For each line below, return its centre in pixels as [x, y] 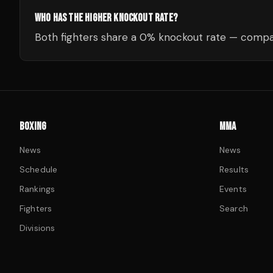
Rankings [37, 189]
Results [234, 169]
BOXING [33, 126]
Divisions [37, 228]
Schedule [39, 169]
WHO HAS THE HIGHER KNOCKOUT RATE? [106, 18]
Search [234, 208]
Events [233, 189]
